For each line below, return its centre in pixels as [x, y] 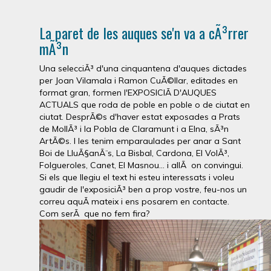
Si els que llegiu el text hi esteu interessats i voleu [137, 177]
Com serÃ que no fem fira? [94, 214]
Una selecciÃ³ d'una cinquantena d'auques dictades [143, 68]
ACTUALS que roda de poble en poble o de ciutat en [145, 105]
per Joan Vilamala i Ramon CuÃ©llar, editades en [139, 80]
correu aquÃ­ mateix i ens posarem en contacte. [134, 201]
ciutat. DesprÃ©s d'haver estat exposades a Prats [140, 117]
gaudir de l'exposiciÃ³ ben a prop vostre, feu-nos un [143, 189]
